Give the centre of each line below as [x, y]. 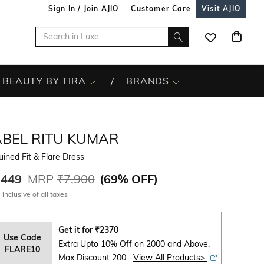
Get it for [76, 230]
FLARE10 [23, 249]
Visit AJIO [221, 9]
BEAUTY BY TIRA [44, 81]
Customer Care [161, 9]
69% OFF [128, 179]
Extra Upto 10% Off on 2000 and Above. [134, 244]
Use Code [23, 237]
